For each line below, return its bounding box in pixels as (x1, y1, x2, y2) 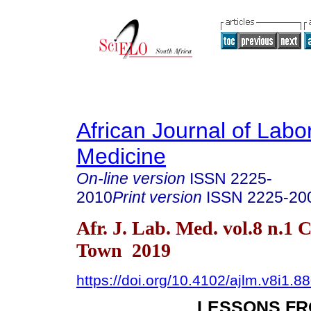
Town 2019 (76, 239, 171, 261)
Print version (112, 188, 202, 206)
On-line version (76, 169, 185, 187)
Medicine (76, 144, 166, 169)
